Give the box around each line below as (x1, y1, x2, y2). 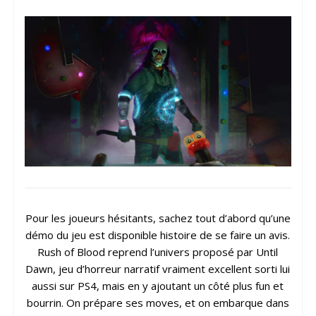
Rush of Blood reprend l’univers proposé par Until (37, 245, 279, 260)
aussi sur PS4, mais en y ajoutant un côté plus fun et (32, 279, 284, 293)
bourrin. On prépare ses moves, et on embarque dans (26, 296, 289, 310)
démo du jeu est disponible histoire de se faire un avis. (25, 228, 291, 243)
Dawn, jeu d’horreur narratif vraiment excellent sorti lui (25, 262, 291, 276)
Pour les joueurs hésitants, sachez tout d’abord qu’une (25, 211, 291, 226)
